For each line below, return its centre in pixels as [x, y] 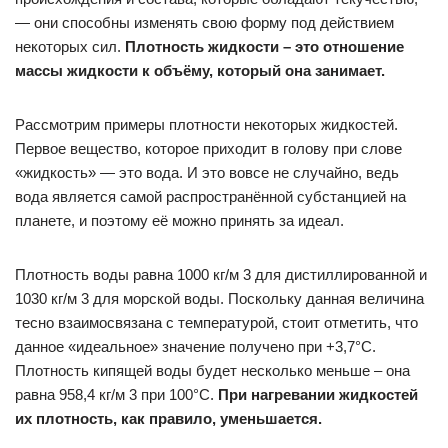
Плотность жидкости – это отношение [264, 46]
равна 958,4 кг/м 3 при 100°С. [116, 394]
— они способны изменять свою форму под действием [204, 22]
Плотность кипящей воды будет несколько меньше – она [212, 370]
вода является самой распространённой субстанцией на [210, 196]
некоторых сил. [70, 46]
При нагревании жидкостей [318, 394]
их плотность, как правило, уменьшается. [168, 418]
